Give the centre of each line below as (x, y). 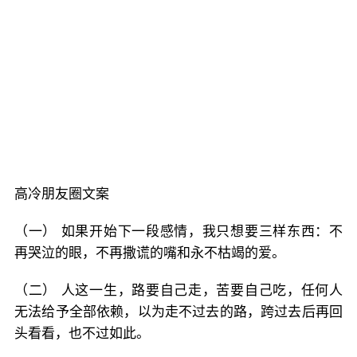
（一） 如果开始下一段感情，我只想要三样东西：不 (178, 231)
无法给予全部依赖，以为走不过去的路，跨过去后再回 (178, 312)
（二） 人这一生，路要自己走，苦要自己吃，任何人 (178, 290)
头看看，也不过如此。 (82, 333)
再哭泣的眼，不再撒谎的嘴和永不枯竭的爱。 (150, 253)
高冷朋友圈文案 (62, 194)
